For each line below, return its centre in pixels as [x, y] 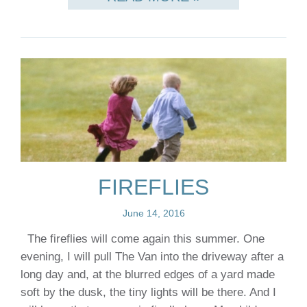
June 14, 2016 [153, 213]
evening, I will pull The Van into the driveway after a [152, 257]
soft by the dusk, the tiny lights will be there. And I [148, 293]
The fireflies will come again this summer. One [143, 239]
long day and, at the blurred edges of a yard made [148, 275]
